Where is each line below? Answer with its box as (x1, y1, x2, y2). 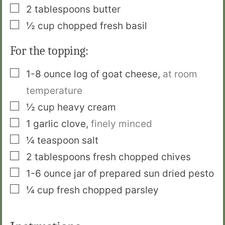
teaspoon (37, 134, 79, 146)
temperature (26, 84, 82, 96)
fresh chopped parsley (57, 184, 159, 196)
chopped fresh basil (57, 20, 147, 32)
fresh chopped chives (93, 151, 191, 163)
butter (93, 3, 121, 15)
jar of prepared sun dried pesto (74, 167, 214, 179)
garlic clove (33, 118, 86, 130)
